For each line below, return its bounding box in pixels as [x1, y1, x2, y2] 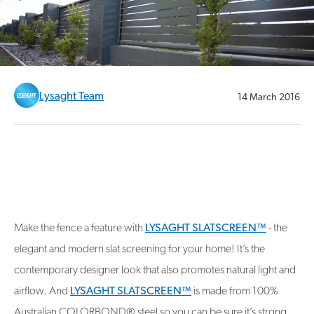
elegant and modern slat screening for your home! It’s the [14, 244, 265, 256]
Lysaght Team [39, 90, 104, 102]
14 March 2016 [238, 93, 300, 104]
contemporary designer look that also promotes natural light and [14, 265, 296, 277]
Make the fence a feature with [14, 223, 145, 235]
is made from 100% [191, 286, 278, 298]
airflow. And [14, 286, 70, 298]
